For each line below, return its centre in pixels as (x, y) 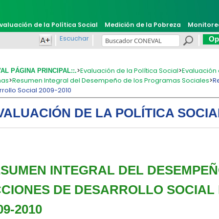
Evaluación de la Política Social (130, 71)
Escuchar (75, 38)
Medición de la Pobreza (142, 25)
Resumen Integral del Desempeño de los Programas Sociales (111, 80)
